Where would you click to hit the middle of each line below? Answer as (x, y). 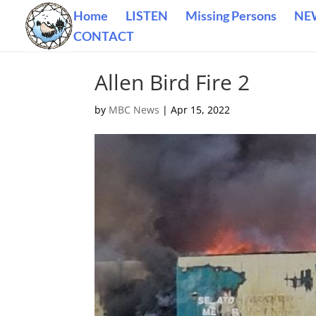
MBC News (134, 110)
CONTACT (104, 36)
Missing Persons (231, 16)
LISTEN (147, 16)
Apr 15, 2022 (201, 110)
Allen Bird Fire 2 (172, 82)
